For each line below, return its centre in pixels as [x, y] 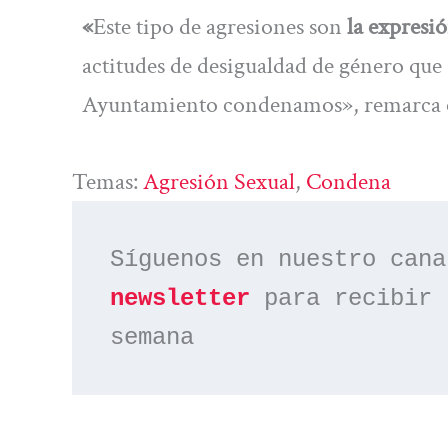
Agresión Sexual [219, 182]
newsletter [180, 298]
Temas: [107, 182]
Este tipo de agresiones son [217, 26]
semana [152, 337]
